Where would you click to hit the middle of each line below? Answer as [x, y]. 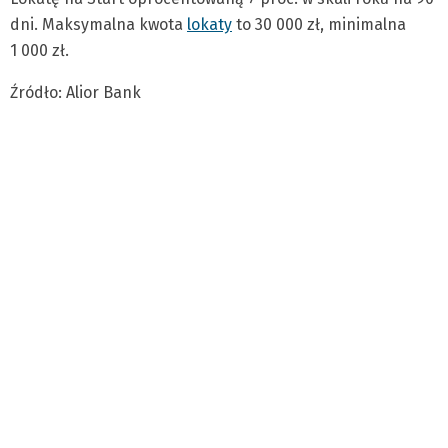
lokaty [209, 24]
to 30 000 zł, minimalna [319, 24]
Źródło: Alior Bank [75, 92]
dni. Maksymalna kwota [98, 24]
